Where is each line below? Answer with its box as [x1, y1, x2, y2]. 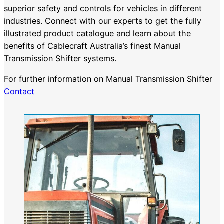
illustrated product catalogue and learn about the [4, 28, 191, 39]
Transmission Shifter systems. [4, 53, 116, 64]
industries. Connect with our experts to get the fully [4, 16, 201, 26]
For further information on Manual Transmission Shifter [4, 74, 212, 84]
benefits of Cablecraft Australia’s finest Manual [4, 41, 181, 51]
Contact [4, 86, 34, 97]
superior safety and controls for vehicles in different [4, 3, 202, 14]
